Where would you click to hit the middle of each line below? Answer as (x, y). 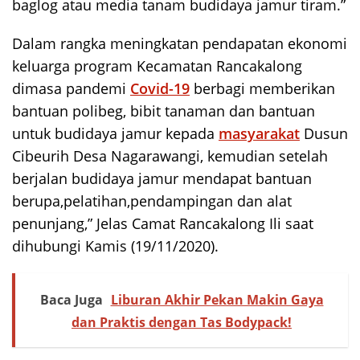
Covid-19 (160, 88)
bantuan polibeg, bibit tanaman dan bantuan (164, 110)
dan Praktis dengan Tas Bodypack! (182, 322)
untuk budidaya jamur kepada (115, 133)
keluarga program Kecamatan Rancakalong (157, 65)
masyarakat (259, 133)
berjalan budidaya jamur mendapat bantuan (162, 178)
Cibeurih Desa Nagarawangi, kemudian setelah (170, 155)
